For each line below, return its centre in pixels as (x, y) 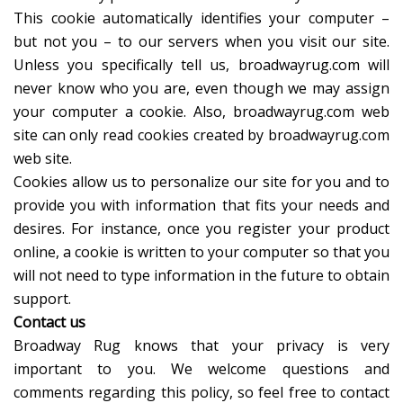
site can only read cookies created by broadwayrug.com (201, 135)
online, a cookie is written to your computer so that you (201, 252)
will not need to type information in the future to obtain (201, 276)
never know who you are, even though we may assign (201, 89)
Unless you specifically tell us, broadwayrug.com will (201, 65)
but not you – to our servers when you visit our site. (201, 42)
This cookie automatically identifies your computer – (201, 18)
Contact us (49, 322)
